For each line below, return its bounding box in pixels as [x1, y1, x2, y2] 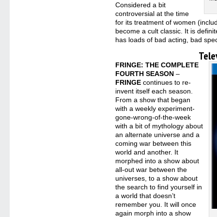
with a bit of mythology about [115, 122, 203, 130]
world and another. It [115, 148, 179, 156]
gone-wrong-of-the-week [115, 113, 191, 121]
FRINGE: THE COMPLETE [115, 61, 199, 69]
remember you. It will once [115, 201, 197, 208]
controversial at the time [115, 10, 189, 17]
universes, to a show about [115, 174, 198, 182]
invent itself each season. [115, 87, 193, 95]
